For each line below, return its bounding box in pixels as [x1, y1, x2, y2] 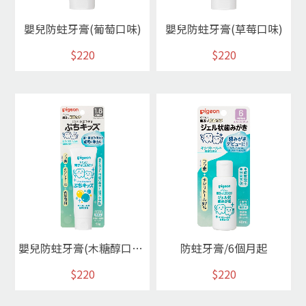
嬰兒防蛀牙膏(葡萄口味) [23, 20, 141, 38]
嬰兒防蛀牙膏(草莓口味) [165, 20, 283, 38]
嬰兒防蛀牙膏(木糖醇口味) [132, 239, 143, 256]
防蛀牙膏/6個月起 [180, 239, 267, 256]
